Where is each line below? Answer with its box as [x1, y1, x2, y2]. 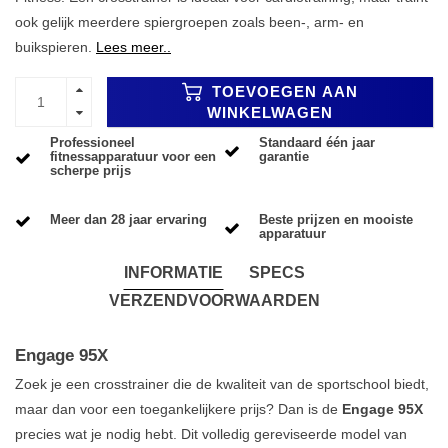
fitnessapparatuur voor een [50, 149, 216, 165]
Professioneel [50, 135, 135, 151]
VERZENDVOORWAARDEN [108, 291, 320, 309]
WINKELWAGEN [207, 104, 333, 122]
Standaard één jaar [259, 135, 375, 151]
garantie [259, 149, 309, 165]
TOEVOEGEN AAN [207, 83, 358, 101]
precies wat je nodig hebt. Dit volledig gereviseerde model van [15, 425, 407, 442]
